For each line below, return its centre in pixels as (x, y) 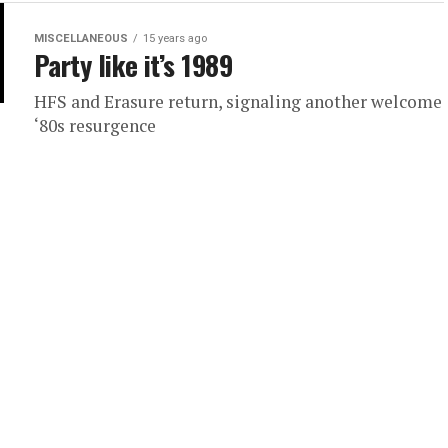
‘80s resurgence (95, 125)
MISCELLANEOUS (81, 38)
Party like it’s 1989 (133, 65)
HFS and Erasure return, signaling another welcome (238, 101)
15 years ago (175, 38)
